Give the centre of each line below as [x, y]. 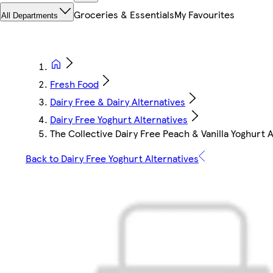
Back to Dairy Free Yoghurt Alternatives [112, 158]
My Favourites [204, 15]
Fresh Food [74, 84]
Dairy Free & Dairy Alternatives [118, 102]
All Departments [30, 16]
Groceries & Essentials [124, 15]
